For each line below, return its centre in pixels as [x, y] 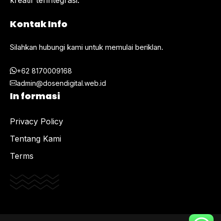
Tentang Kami [36, 138]
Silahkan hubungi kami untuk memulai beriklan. [87, 47]
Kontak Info [39, 24]
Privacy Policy [37, 121]
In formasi [35, 96]
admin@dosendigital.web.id [61, 83]
